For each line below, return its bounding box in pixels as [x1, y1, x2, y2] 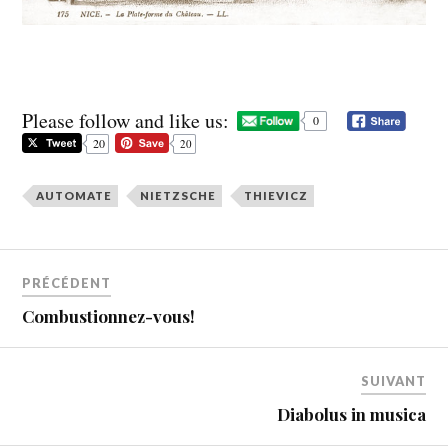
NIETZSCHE [140, 189, 217, 203]
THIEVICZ [244, 189, 309, 203]
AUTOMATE [36, 189, 113, 203]
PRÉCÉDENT [22, 275, 112, 292]
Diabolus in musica [276, 403, 426, 426]
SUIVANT [360, 373, 426, 390]
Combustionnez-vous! [22, 305, 196, 328]
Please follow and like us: [22, 106, 230, 134]
